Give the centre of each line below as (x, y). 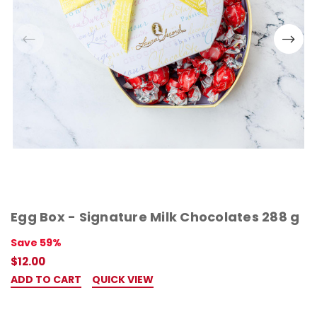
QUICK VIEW (123, 279)
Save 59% (36, 242)
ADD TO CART (46, 279)
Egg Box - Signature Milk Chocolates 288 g (155, 217)
